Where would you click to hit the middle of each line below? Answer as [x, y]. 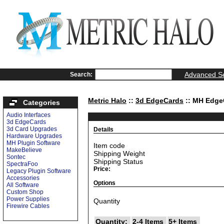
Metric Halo [107, 100]
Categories [41, 102]
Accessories [23, 178]
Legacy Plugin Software [39, 171]
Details [103, 129]
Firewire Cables [28, 206]
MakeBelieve [24, 150]
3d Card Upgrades [32, 129]
